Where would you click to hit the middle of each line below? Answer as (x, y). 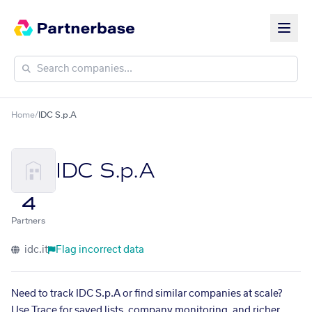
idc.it (35, 250)
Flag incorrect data (100, 250)
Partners (28, 221)
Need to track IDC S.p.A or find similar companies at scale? (147, 294)
